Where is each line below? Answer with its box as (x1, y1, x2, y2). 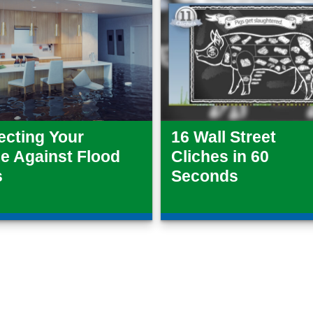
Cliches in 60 (170, 148, 269, 166)
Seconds (170, 168, 238, 186)
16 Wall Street (170, 129, 276, 147)
